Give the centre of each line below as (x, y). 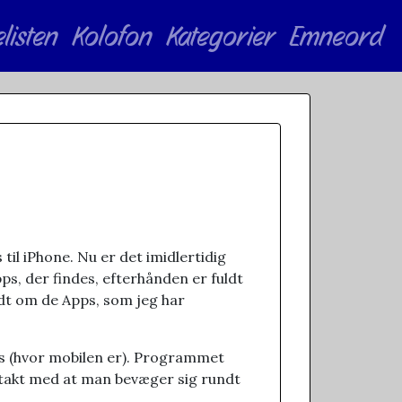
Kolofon (113, 36)
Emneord (337, 36)
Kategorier (221, 36)
